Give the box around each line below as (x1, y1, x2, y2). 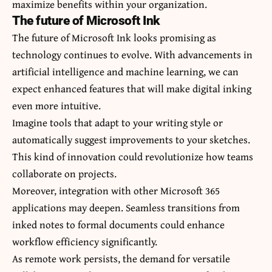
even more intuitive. (12, 98, 101, 114)
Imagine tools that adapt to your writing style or (12, 115, 223, 131)
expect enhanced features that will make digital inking (12, 81, 251, 97)
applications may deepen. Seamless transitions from (12, 200, 240, 216)
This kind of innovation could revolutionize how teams (12, 149, 253, 165)
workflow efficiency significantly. (12, 234, 157, 250)
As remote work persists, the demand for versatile (12, 251, 230, 267)
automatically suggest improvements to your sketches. (12, 132, 250, 148)
